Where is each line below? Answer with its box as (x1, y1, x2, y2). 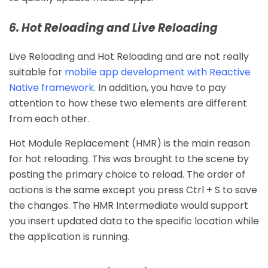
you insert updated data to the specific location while (9, 214, 259, 228)
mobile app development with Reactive (65, 65, 251, 79)
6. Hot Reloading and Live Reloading (9, 19, 218, 36)
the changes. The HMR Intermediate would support (9, 198, 248, 212)
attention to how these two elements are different (9, 96, 247, 110)
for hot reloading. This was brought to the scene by (9, 151, 249, 166)
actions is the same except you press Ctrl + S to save (9, 182, 257, 197)
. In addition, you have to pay (94, 80, 226, 95)
